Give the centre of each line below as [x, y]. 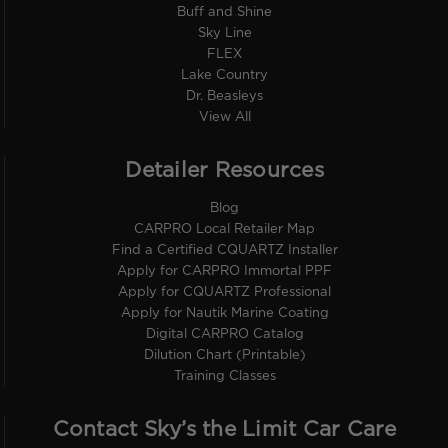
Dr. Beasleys [224, 96]
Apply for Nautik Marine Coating [224, 313]
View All [224, 117]
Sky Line [224, 33]
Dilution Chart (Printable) [224, 355]
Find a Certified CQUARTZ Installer [224, 250]
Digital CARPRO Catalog [224, 334]
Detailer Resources [224, 170]
